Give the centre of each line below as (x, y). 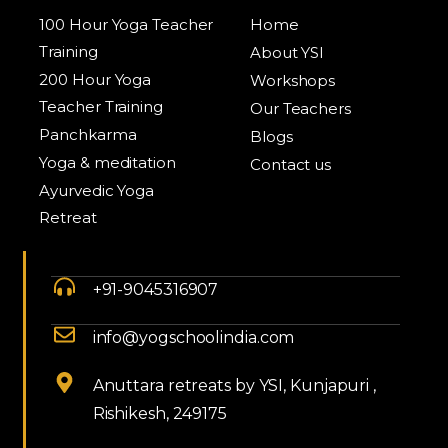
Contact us (290, 165)
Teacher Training (101, 107)
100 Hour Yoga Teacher (126, 25)
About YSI (287, 53)
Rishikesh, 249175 (159, 414)
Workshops (293, 81)
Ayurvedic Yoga (97, 191)
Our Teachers (300, 109)
